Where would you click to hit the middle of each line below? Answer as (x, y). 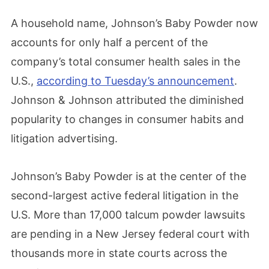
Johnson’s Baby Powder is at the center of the (128, 176)
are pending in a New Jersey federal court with (130, 234)
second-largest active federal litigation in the (125, 195)
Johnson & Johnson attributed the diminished (127, 100)
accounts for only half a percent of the (109, 42)
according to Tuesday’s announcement (135, 80)
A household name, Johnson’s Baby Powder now (134, 23)
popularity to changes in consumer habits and (127, 119)
